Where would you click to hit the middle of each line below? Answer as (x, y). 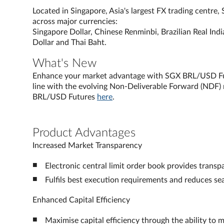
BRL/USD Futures (65, 97)
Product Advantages (84, 133)
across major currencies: (76, 21)
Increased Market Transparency (87, 145)
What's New (64, 63)
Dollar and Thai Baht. (69, 42)
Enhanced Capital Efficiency (81, 200)
